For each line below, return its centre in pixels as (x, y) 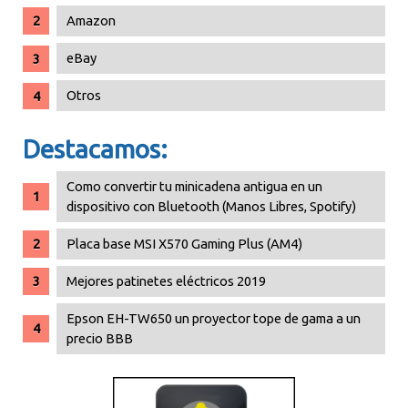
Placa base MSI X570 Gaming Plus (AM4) (185, 244)
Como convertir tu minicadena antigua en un (195, 186)
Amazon (92, 21)
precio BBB (100, 339)
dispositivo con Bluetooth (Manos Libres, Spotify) (212, 206)
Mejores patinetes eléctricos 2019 (167, 281)
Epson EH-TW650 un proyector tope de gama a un (214, 319)
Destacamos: (95, 149)
